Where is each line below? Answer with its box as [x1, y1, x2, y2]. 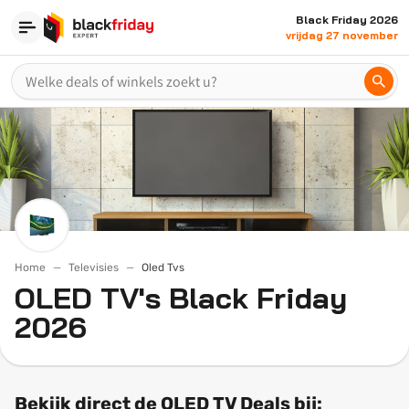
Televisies [68, 261, 119, 274]
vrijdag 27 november [286, 28, 398, 42]
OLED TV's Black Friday [15, 279, 347, 316]
